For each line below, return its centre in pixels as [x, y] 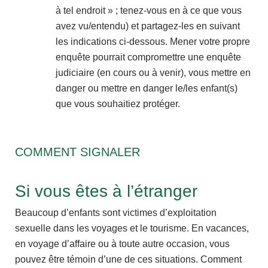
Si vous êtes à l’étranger [106, 191]
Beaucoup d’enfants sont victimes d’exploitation [116, 213]
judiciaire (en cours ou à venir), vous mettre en [153, 73]
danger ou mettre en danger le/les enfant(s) [147, 89]
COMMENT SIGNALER [77, 152]
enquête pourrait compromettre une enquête [148, 57]
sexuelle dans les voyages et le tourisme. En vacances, [132, 229]
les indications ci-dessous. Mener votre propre [153, 42]
